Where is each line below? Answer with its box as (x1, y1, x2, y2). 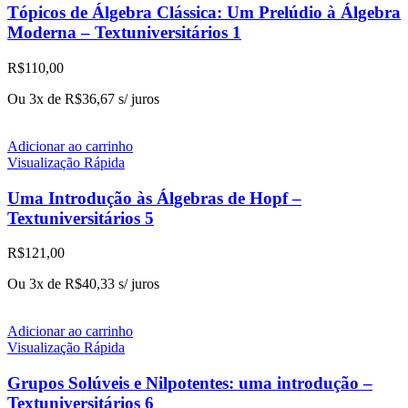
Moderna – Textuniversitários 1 (7, 23, 241, 43)
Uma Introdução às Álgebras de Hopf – (7, 188, 301, 208)
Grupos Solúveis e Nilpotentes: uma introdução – (7, 373, 372, 393)
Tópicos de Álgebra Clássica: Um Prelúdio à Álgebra (7, 3, 401, 23)
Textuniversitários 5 (7, 208, 154, 228)
